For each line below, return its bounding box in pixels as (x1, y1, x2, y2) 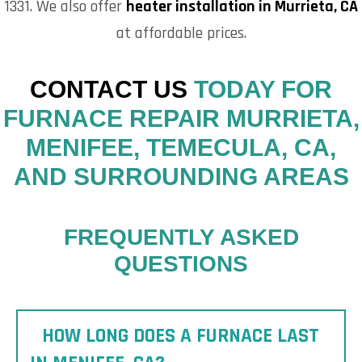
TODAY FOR (187, 75, 332, 103)
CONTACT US (30, 75, 187, 103)
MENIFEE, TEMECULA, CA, (26, 133, 336, 161)
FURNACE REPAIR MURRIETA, (2, 104, 360, 132)
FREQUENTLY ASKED (63, 224, 299, 250)
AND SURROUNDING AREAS (13, 162, 349, 190)
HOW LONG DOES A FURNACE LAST (42, 322, 319, 349)
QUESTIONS (114, 250, 248, 276)
